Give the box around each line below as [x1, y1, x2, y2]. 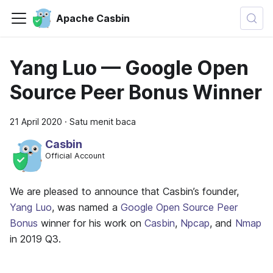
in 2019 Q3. [10, 232, 61, 245]
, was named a [52, 200, 121, 213]
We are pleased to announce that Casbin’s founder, [10, 185, 239, 197]
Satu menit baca [69, 116, 136, 127]
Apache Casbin [55, 12, 130, 24]
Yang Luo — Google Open [10, 56, 249, 80]
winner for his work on [38, 216, 144, 229]
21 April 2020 [10, 116, 62, 127]
